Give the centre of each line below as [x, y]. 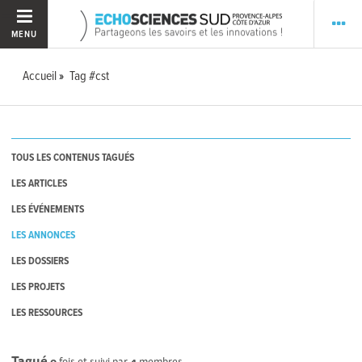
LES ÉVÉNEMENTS [48, 210]
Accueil [40, 76]
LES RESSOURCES [47, 314]
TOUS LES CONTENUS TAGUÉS [73, 158]
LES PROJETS [38, 288]
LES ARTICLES [40, 184]
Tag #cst [90, 76]
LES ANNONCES [44, 236]
